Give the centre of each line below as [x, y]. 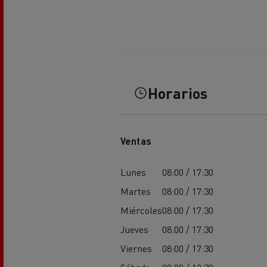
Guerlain [85, 41]
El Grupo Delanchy [106, 26]
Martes [135, 191]
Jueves [134, 229]
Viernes [136, 248]
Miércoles [141, 210]
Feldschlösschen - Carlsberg [130, 56]
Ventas [136, 141]
